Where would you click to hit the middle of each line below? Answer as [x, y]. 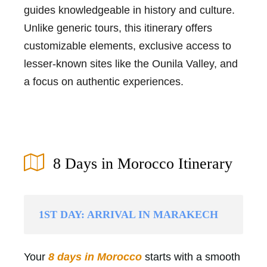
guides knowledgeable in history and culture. [129, 10]
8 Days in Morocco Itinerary [143, 163]
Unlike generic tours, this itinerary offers [118, 28]
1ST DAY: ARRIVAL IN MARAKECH [128, 214]
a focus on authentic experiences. [104, 81]
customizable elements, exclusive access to [128, 46]
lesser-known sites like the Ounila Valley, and [131, 63]
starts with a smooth [193, 257]
